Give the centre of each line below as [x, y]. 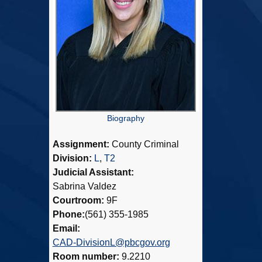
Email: [66, 229]
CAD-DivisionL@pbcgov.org [111, 243]
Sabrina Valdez [84, 187]
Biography [125, 119]
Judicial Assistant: [93, 173]
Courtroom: [79, 201]
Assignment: [82, 144]
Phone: [68, 215]
